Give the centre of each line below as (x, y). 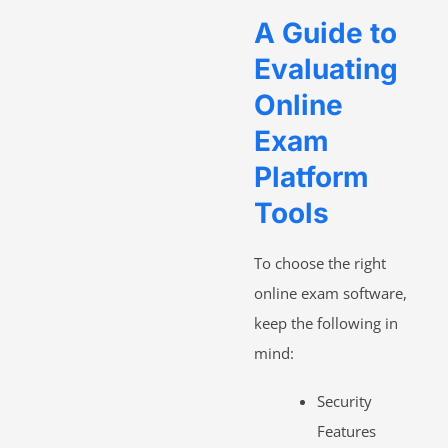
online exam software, (330, 292)
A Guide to (325, 32)
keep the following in (326, 322)
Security (344, 400)
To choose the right (320, 262)
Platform (311, 176)
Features (346, 430)
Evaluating (326, 68)
